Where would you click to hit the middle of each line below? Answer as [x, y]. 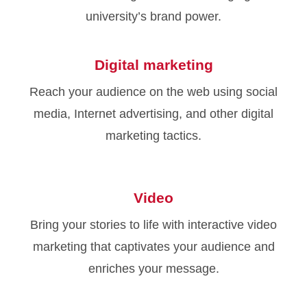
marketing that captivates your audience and [153, 247]
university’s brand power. [153, 17]
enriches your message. [153, 269]
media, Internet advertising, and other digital [153, 114]
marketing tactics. [153, 136]
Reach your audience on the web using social [153, 92]
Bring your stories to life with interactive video [153, 225]
